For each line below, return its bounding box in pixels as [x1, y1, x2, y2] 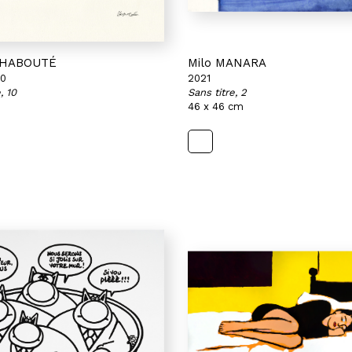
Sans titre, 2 [188, 86, 247, 98]
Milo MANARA [188, 56, 266, 70]
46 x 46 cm [188, 101, 244, 112]
